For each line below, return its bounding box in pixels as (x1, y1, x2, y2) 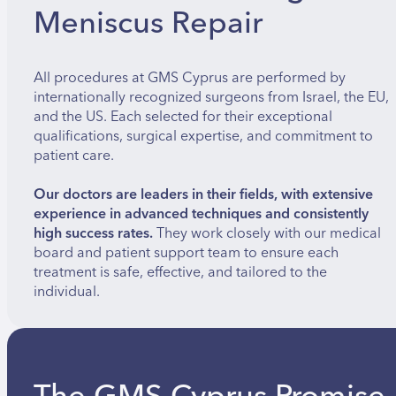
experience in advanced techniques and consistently (34, 201, 369, 226)
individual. (34, 278, 100, 304)
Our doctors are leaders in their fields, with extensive (34, 181, 373, 207)
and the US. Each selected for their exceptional (34, 103, 332, 129)
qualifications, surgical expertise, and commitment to (34, 123, 373, 148)
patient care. (34, 142, 114, 168)
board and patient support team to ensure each (34, 240, 339, 265)
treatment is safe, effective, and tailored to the (34, 259, 327, 285)
